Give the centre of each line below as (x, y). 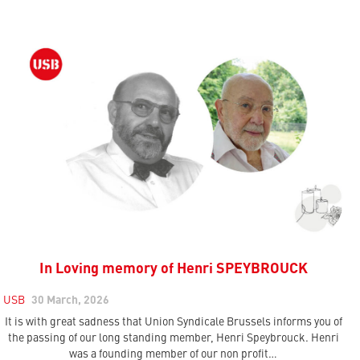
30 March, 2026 (70, 300)
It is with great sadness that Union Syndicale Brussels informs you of (173, 322)
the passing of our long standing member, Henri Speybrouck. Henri (173, 338)
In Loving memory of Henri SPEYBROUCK (173, 269)
